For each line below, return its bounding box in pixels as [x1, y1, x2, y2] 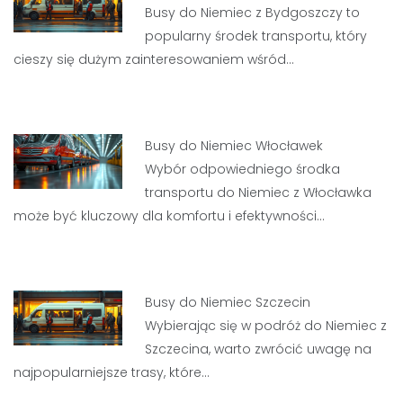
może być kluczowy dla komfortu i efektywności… [13, 207, 325, 225]
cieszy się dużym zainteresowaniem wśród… [13, 50, 294, 68]
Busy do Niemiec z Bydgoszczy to [145, 4, 361, 22]
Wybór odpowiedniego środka [145, 160, 341, 178]
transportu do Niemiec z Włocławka [145, 184, 372, 201]
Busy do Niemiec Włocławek [145, 137, 324, 155]
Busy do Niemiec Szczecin [145, 293, 311, 311]
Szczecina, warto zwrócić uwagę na [145, 340, 372, 358]
